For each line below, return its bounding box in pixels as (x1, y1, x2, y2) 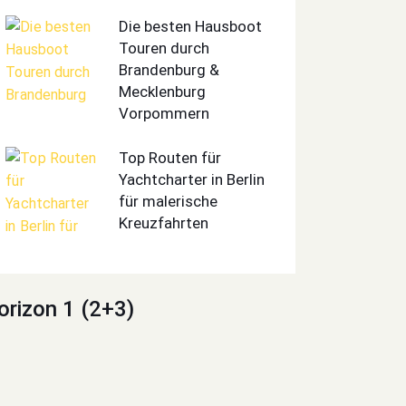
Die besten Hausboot (119, 16, 263, 35)
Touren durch (119, 38, 210, 57)
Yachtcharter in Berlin (119, 170, 266, 189)
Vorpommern (119, 103, 210, 122)
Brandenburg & (119, 60, 220, 79)
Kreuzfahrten (119, 214, 209, 233)
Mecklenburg (119, 82, 207, 101)
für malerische (119, 192, 218, 211)
